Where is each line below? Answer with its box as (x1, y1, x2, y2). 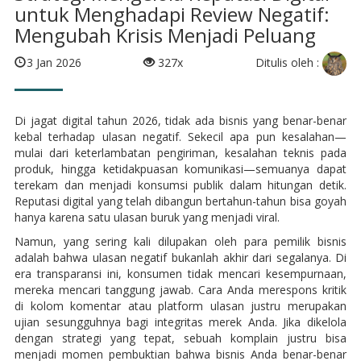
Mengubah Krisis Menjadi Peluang (14, 22, 316, 49)
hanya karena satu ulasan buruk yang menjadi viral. (14, 210, 280, 226)
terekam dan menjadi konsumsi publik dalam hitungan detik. (14, 177, 347, 193)
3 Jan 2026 (26, 54, 81, 70)
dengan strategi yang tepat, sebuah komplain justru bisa (14, 330, 347, 346)
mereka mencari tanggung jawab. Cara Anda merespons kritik (14, 282, 347, 298)
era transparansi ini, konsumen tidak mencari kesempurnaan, (14, 266, 347, 282)
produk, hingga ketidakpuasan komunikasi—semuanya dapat (14, 161, 347, 177)
